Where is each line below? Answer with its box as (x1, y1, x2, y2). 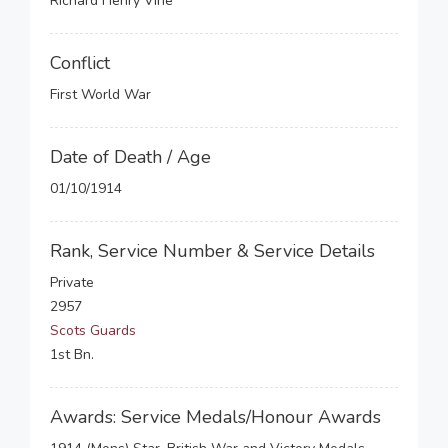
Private (50, 273, 94, 292)
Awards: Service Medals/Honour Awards (50, 405, 381, 429)
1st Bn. (50, 345, 94, 364)
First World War (50, 85, 151, 104)
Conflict (50, 51, 110, 75)
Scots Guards (50, 321, 136, 340)
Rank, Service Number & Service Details (50, 239, 375, 263)
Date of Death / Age (50, 145, 211, 169)
